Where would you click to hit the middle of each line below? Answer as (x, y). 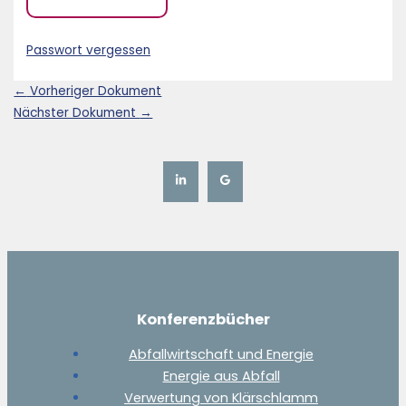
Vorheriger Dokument (94, 91)
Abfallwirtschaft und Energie (221, 355)
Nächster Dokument (77, 112)
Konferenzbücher (203, 319)
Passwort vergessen (89, 51)
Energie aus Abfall (221, 377)
